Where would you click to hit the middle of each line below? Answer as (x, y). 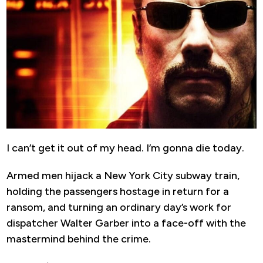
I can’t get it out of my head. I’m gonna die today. (125, 148)
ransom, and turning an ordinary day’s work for (119, 207)
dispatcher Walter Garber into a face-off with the (126, 223)
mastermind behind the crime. (79, 239)
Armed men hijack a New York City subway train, (123, 175)
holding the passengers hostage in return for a (118, 191)
